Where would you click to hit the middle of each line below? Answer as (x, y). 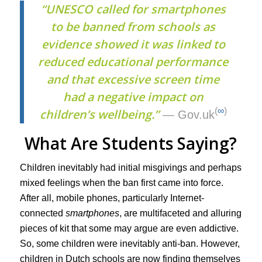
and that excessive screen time (133, 79)
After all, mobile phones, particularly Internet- (112, 198)
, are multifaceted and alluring (180, 213)
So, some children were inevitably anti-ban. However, (130, 243)
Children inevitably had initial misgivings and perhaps (130, 167)
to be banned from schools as (133, 26)
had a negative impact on (133, 96)
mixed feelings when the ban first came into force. (121, 182)
